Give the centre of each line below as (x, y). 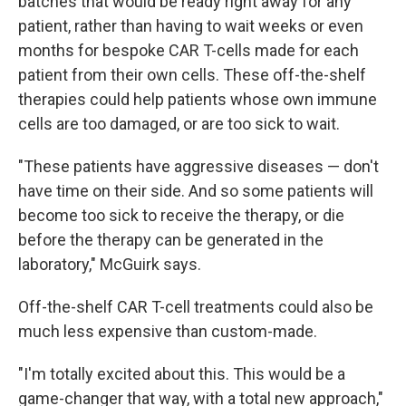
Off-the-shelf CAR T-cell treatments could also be (196, 307)
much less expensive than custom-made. (168, 331)
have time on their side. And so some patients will (196, 191)
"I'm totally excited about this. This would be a (182, 374)
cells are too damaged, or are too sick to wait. (179, 124)
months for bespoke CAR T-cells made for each (188, 50)
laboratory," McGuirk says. (110, 264)
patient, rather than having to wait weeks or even (191, 26)
